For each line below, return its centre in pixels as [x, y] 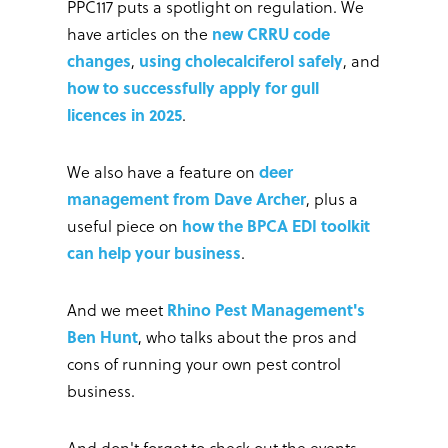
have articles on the [139, 34]
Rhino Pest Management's [266, 310]
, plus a [332, 199]
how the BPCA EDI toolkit [276, 226]
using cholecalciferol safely [241, 61]
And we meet [117, 310]
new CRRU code [271, 34]
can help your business [154, 253]
